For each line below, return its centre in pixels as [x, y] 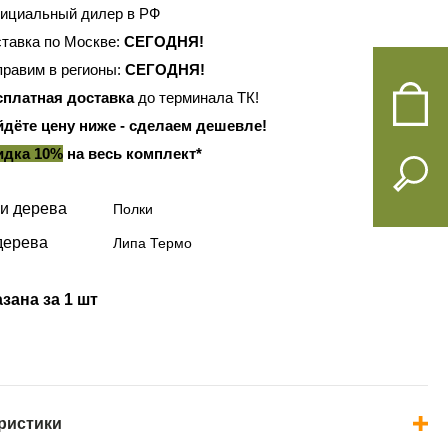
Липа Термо [152, 242]
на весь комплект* [132, 153]
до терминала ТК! [196, 97]
